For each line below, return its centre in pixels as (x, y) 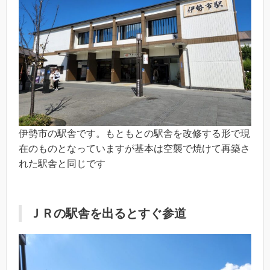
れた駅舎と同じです (62, 163)
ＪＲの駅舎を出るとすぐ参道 (108, 213)
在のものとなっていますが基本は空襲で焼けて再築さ (134, 148)
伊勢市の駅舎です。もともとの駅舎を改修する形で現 (134, 133)
